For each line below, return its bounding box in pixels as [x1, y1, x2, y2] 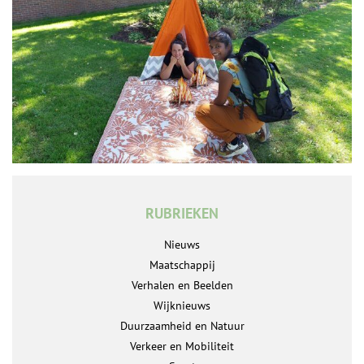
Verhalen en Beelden [131, 278, 233, 293]
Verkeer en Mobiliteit [130, 339, 234, 354]
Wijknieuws [154, 298, 210, 314]
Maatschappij [149, 258, 215, 273]
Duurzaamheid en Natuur [119, 318, 245, 334]
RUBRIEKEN [145, 204, 219, 223]
